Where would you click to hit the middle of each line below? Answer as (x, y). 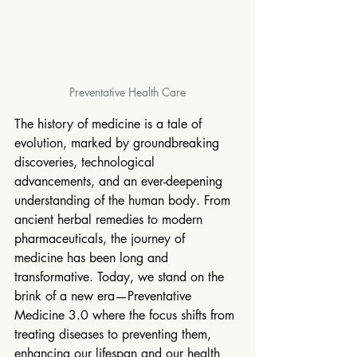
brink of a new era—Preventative (105, 296)
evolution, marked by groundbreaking (119, 143)
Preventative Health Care (127, 92)
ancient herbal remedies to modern (110, 220)
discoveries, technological (86, 163)
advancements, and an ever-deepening (120, 182)
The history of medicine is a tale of (110, 124)
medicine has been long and (93, 258)
